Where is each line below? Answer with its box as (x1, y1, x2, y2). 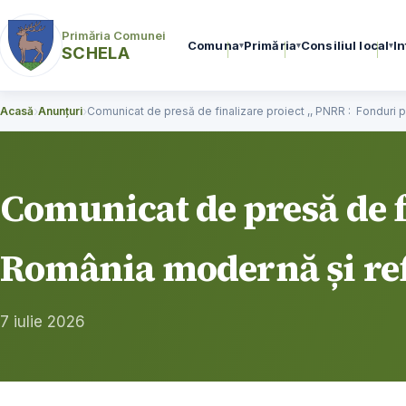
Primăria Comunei (62, 27, 166, 43)
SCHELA (62, 42, 130, 63)
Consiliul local (301, 37, 390, 53)
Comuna (188, 37, 239, 53)
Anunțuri (38, 104, 82, 118)
